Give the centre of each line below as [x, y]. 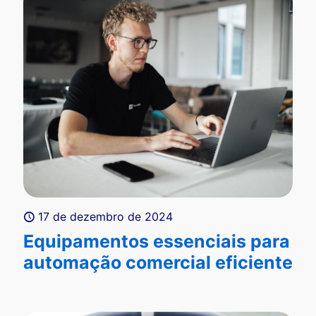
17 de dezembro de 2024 [105, 217]
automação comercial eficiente [158, 263]
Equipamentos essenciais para [157, 242]
